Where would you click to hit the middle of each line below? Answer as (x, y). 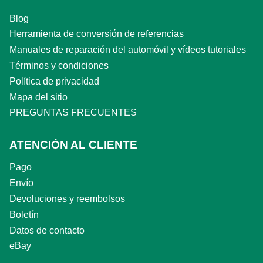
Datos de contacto (47, 230)
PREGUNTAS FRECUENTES (73, 113)
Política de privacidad (54, 81)
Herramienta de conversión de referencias (97, 34)
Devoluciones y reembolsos (67, 198)
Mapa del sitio (38, 97)
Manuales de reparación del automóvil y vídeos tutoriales (128, 50)
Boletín (24, 214)
